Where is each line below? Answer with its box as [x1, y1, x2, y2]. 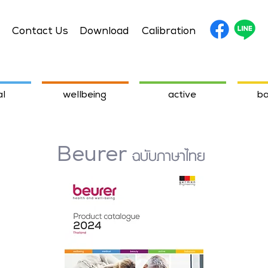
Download [80, 27, 129, 37]
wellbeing [63, 91, 106, 100]
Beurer [57, 146, 127, 167]
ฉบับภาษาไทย [127, 144, 205, 165]
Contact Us [12, 27, 68, 37]
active [167, 91, 196, 100]
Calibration [142, 27, 196, 37]
